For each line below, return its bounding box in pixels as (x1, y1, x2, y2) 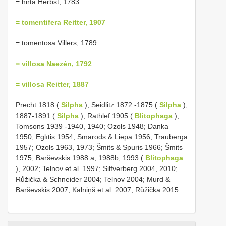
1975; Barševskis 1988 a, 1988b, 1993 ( (16, 153, 145, 162)
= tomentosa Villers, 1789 (16, 38, 97, 47)
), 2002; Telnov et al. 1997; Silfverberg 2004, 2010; (16, 164, 178, 173)
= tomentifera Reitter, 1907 (16, 18, 105, 26)
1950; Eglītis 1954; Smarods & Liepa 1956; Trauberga (16, 132, 188, 141)
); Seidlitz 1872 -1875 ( (83, 100, 159, 109)
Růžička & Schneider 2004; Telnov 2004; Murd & (16, 175, 170, 183)
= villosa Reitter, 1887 (16, 80, 89, 88)
